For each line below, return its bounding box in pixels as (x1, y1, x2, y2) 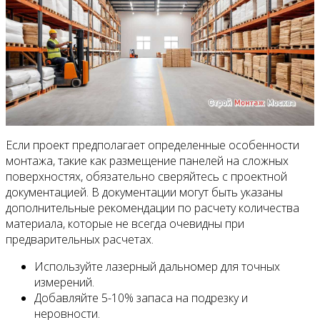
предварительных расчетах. (6, 231, 154, 247)
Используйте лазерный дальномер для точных (34, 258, 280, 274)
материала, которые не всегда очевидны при (6, 215, 244, 231)
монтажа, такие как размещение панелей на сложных (6, 152, 289, 169)
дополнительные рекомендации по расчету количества (6, 199, 299, 216)
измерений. (34, 274, 94, 290)
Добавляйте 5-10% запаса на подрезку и (34, 289, 248, 306)
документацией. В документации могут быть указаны (6, 184, 283, 200)
